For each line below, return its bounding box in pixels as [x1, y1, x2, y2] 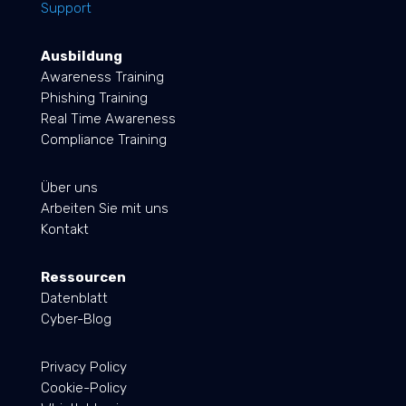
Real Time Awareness [40, 111, 176, 128]
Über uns [40, 179, 98, 197]
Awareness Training [40, 69, 164, 86]
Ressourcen [40, 269, 126, 286]
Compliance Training [40, 131, 167, 149]
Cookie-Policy [40, 380, 127, 397]
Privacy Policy [40, 359, 127, 376]
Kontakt [40, 221, 89, 238]
